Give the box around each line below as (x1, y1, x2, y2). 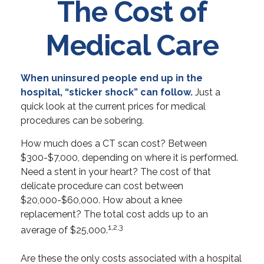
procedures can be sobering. (21, 115, 144, 126)
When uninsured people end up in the (21, 72, 203, 84)
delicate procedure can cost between (21, 180, 183, 192)
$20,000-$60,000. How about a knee (21, 194, 182, 206)
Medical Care (45, 29, 219, 62)
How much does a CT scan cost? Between (21, 138, 207, 149)
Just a (193, 87, 220, 98)
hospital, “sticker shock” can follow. (21, 87, 193, 98)
